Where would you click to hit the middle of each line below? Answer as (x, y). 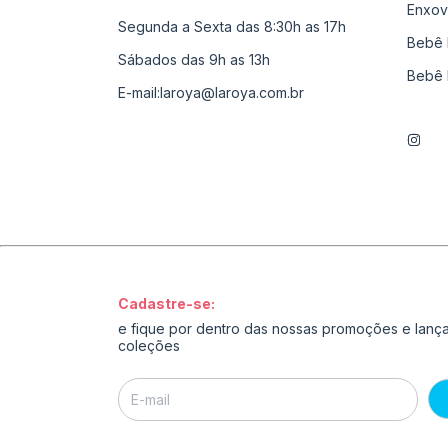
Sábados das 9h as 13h (194, 59)
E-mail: (139, 92)
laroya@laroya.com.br (232, 92)
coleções (149, 345)
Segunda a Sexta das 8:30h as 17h (232, 26)
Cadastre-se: (166, 303)
